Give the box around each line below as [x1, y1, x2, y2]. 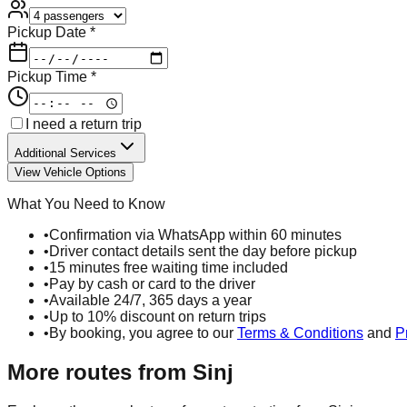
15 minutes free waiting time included [49, 259, 288, 275]
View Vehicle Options [15, 164, 126, 179]
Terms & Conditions [237, 324, 363, 341]
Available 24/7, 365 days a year [49, 292, 252, 308]
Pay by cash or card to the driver [49, 275, 255, 292]
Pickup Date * [7, 24, 95, 40]
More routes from [7, 359, 193, 384]
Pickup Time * [7, 69, 96, 85]
